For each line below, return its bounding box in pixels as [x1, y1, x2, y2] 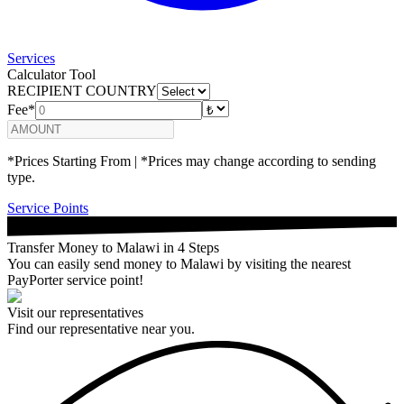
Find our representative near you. [7, 320, 195, 336]
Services [7, 50, 55, 66]
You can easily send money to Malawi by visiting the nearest [7, 255, 351, 271]
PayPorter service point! [7, 271, 143, 288]
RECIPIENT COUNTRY [7, 83, 157, 98]
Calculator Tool [7, 67, 96, 82]
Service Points [7, 200, 88, 216]
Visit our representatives [7, 304, 143, 320]
